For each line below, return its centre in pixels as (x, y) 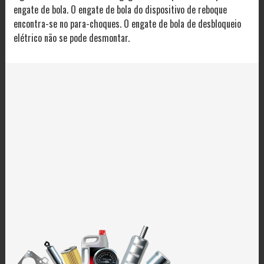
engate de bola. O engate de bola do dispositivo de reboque (120, 10)
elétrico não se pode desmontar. (71, 38)
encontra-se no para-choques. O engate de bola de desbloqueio (127, 24)
